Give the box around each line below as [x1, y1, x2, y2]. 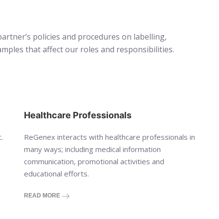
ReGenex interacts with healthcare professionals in [23, 131, 195, 142]
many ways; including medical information [23, 144, 161, 154]
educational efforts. [23, 168, 89, 178]
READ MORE [23, 192, 62, 199]
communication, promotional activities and [23, 156, 164, 166]
